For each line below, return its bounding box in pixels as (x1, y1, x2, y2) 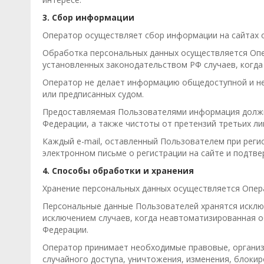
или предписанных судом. (42, 88, 144, 100)
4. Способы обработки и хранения (42, 165, 194, 176)
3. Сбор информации (42, 12, 134, 23)
